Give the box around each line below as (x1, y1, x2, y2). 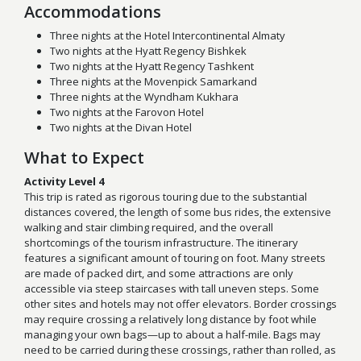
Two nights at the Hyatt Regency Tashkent (50, 59, 254, 74)
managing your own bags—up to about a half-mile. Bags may (24, 327, 321, 342)
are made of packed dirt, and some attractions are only (24, 266, 293, 281)
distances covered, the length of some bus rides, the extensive (24, 205, 331, 220)
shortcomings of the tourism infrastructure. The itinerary (24, 235, 298, 251)
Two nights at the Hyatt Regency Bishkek (50, 44, 247, 59)
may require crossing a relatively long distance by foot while (24, 312, 317, 327)
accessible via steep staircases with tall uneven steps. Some (24, 281, 319, 297)
